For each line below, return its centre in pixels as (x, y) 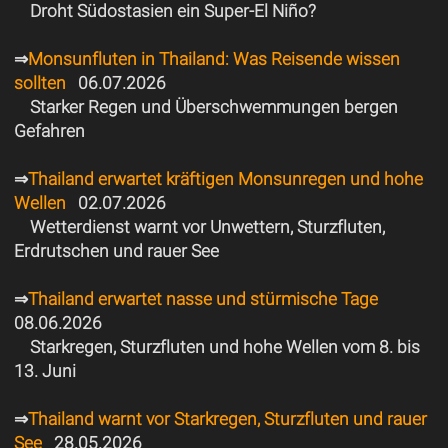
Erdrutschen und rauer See (116, 251)
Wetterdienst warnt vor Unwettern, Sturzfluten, (207, 227)
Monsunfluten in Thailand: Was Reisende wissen (213, 59)
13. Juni (44, 371)
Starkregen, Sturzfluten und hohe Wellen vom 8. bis (224, 347)
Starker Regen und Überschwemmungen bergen (213, 107)
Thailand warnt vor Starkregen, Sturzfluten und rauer (227, 419)
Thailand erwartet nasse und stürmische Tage (202, 299)
